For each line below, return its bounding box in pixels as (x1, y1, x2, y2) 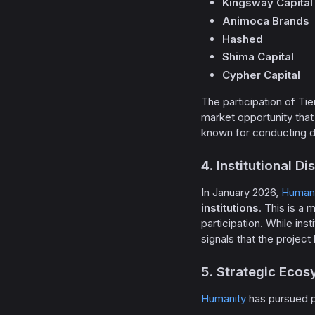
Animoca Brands (222, 13, 309, 27)
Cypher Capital (222, 68, 300, 82)
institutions (201, 201, 259, 214)
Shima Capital (222, 50, 294, 64)
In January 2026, (201, 186, 281, 199)
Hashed (222, 32, 263, 46)
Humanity (201, 292, 246, 305)
